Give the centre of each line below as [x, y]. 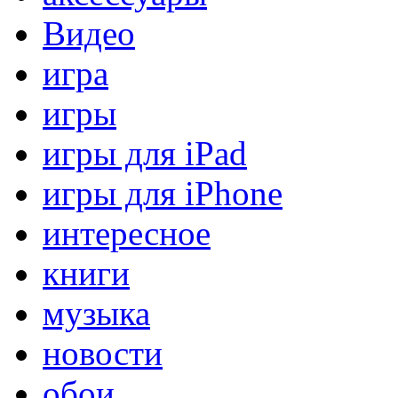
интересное [127, 233]
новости [103, 353]
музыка [96, 313]
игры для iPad [145, 153]
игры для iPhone [163, 193]
